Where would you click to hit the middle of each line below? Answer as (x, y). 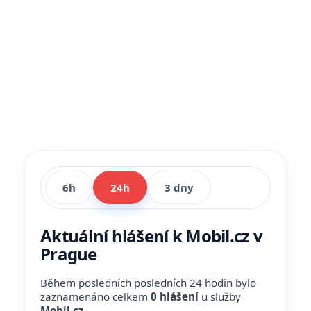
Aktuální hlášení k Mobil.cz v (152, 236)
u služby (220, 296)
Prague (69, 254)
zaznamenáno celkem (95, 296)
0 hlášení (175, 296)
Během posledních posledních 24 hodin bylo (148, 283)
